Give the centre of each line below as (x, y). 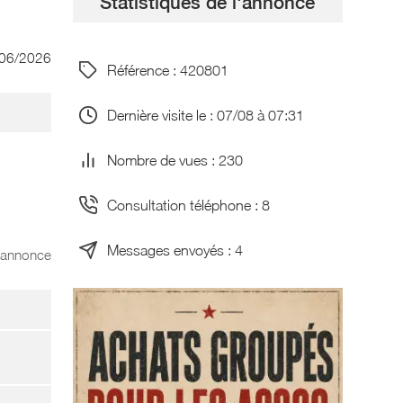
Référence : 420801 (167, 70)
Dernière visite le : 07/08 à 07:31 (205, 115)
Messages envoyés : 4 (175, 250)
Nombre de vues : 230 (175, 160)
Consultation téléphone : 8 (188, 205)
